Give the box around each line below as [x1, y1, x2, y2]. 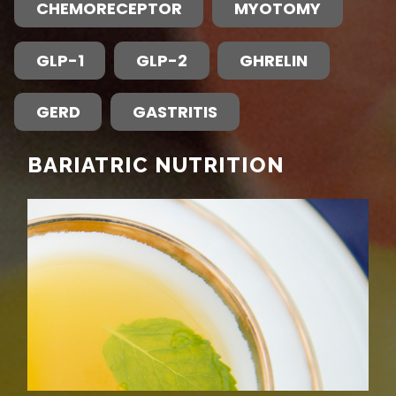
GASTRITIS [132, 101, 217, 124]
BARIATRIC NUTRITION [27, 153, 285, 179]
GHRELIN [240, 49, 308, 72]
